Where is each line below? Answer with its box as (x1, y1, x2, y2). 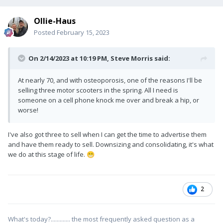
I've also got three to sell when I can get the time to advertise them (8, 129, 207, 139)
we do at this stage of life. (8, 149, 87, 159)
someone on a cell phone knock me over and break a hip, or (18, 95, 199, 105)
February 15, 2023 (57, 27, 110, 37)
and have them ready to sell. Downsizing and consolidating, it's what (8, 139, 214, 149)
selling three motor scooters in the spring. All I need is (18, 85, 178, 95)
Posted (34, 27, 57, 37)
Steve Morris (111, 53, 153, 63)
